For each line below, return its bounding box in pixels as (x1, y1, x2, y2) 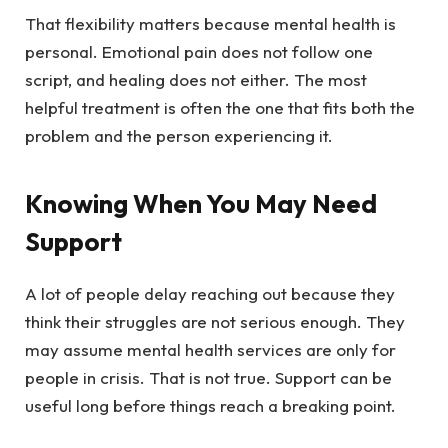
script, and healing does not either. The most (25, 69, 367, 91)
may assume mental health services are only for (25, 338, 396, 360)
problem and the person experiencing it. (25, 125, 333, 147)
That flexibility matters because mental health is (25, 13, 396, 35)
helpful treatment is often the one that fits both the (25, 97, 415, 119)
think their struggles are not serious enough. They (25, 310, 405, 332)
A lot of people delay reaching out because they (25, 282, 395, 304)
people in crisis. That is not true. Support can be (25, 366, 392, 388)
